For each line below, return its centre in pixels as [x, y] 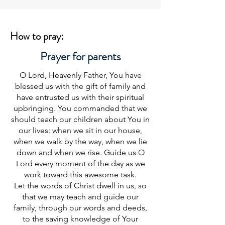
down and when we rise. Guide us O [80, 152]
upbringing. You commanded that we [80, 108]
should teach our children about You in [80, 119]
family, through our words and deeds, [80, 208]
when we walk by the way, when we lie [80, 141]
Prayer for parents [80, 57]
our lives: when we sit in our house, [80, 130]
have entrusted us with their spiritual [80, 97]
